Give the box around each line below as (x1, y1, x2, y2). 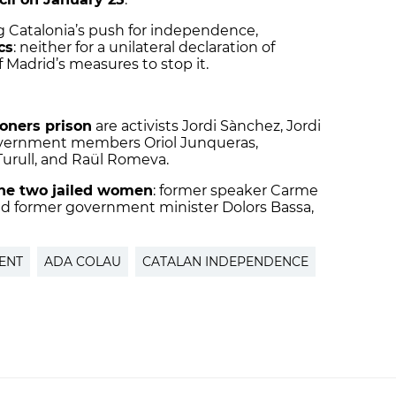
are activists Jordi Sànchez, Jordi (92, 118, 321, 135)
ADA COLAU (44, 254, 121, 270)
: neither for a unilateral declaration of (13, 39, 275, 57)
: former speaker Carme (153, 182, 318, 200)
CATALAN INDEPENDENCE (142, 254, 308, 270)
